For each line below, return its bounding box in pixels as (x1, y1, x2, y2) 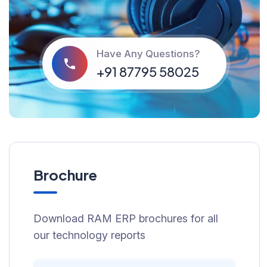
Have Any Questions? (97, 48, 200, 60)
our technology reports (33, 229, 145, 242)
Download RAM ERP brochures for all (33, 212, 218, 225)
